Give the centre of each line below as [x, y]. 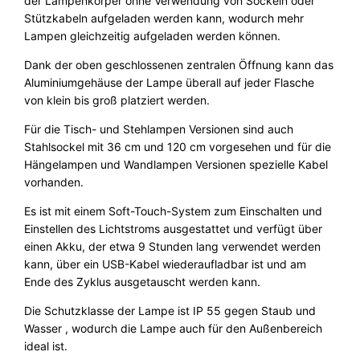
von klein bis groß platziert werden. [117, 100]
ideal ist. [46, 346]
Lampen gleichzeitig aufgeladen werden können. [153, 36]
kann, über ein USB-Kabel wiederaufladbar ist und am [166, 264]
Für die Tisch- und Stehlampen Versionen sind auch [159, 129]
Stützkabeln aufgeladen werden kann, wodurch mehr [164, 18]
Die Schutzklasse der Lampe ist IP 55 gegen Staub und [170, 311]
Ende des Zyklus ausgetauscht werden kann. [143, 282]
